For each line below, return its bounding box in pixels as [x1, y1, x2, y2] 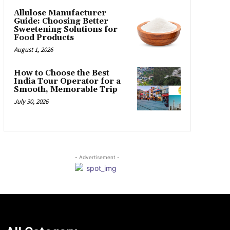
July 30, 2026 [13, 97, 48, 106]
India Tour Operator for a [13, 76, 121, 86]
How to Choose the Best [13, 68, 109, 78]
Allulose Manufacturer [13, 8, 106, 18]
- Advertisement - [74, 154, 120, 161]
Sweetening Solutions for [13, 24, 118, 34]
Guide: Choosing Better [13, 16, 108, 26]
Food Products [13, 32, 74, 43]
